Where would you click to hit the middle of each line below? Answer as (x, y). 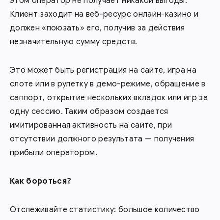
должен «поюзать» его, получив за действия (97, 28)
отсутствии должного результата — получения (102, 139)
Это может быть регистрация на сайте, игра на (103, 70)
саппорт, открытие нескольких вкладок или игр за (109, 98)
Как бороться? (41, 181)
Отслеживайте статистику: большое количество (105, 210)
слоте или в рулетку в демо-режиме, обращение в (108, 84)
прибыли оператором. (54, 153)
